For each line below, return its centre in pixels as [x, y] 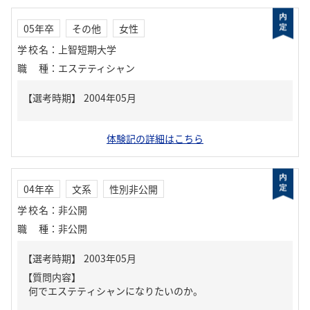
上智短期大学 [87, 49]
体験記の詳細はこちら [155, 138]
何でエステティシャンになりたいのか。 [116, 291]
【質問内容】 [52, 277]
